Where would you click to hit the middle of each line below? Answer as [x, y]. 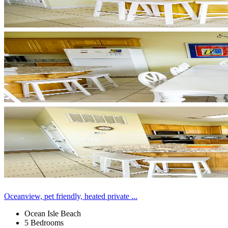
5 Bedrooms [44, 222]
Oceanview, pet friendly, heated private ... [71, 196]
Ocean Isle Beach [53, 213]
